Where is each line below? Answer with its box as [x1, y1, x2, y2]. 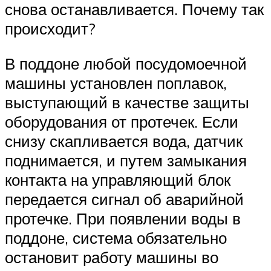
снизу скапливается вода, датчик [5, 131, 243, 151]
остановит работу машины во [5, 247, 218, 267]
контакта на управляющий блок [5, 169, 230, 189]
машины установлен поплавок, [5, 73, 227, 93]
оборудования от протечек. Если [5, 111, 238, 131]
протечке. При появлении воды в [5, 208, 241, 228]
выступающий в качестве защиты [5, 92, 249, 112]
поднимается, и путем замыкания [5, 150, 247, 170]
